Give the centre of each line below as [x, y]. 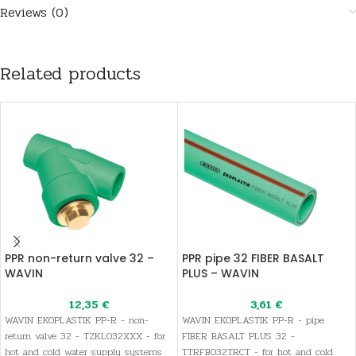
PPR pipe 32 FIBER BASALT [253, 259]
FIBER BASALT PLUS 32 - [238, 337]
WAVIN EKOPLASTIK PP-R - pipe [253, 321]
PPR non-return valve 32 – [79, 259]
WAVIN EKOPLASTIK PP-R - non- [77, 321]
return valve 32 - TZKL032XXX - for [85, 337]
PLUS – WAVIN [221, 274]
